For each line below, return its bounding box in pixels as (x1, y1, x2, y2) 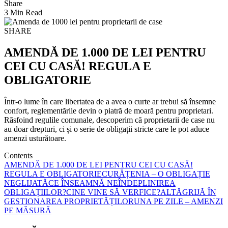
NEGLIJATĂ (4, 178, 48, 187)
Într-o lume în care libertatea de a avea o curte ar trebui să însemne (4, 97, 216, 106)
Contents (4, 151, 33, 160)
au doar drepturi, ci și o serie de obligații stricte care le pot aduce (4, 124, 209, 133)
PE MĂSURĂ (4, 206, 51, 215)
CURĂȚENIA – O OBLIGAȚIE (102, 169, 210, 178)
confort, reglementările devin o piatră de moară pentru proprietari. (4, 106, 213, 115)
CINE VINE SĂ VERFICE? (66, 187, 160, 196)
